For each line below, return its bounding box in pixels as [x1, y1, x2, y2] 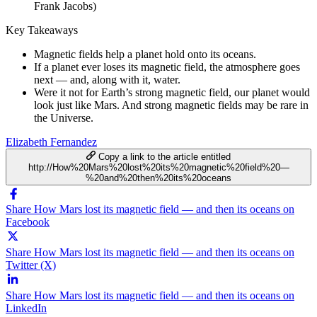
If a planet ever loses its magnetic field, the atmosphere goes [34, 60, 300, 73]
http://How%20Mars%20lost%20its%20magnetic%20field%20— [28, 161, 289, 173]
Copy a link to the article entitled [98, 151, 231, 162]
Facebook [6, 215, 50, 228]
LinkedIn [6, 301, 47, 314]
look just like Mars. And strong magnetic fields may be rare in [34, 98, 309, 111]
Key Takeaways [6, 23, 78, 36]
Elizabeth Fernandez [6, 135, 97, 148]
